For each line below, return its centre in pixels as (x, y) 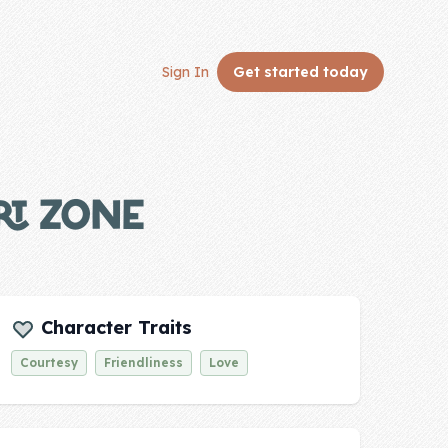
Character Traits (113, 327)
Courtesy (48, 363)
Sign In (185, 72)
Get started (278, 72)
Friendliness (143, 363)
